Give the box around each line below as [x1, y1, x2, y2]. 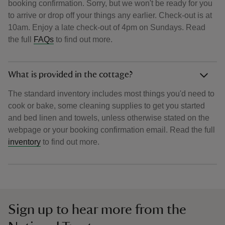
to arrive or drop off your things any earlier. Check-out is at [8, 11, 212, 20]
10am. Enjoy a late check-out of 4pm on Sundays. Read [8, 23, 205, 32]
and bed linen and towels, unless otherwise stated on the [8, 114, 209, 123]
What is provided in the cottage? [8, 70, 133, 80]
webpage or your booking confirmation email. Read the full [8, 126, 215, 135]
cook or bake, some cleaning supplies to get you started [8, 101, 205, 110]
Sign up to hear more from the [8, 202, 186, 217]
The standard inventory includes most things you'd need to [8, 89, 214, 98]
